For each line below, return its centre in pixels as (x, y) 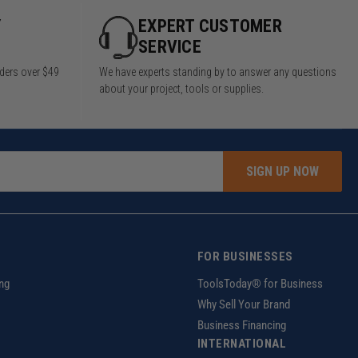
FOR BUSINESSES (245, 257)
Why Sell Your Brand (243, 305)
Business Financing (241, 326)
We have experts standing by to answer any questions (218, 72)
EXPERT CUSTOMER (210, 26)
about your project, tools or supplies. (181, 89)
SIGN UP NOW (282, 171)
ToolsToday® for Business (260, 284)
